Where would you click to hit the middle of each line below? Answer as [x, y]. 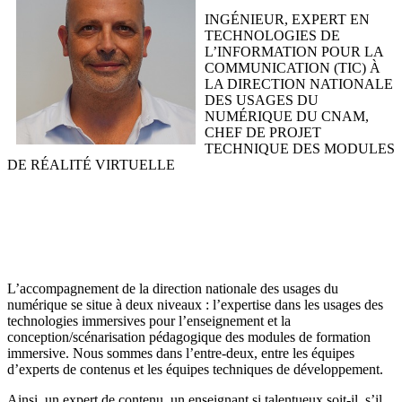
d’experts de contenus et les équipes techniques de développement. [197, 370]
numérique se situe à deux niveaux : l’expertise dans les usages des [195, 305]
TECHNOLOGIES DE [272, 36]
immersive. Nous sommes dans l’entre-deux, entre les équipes [181, 354]
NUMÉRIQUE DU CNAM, [287, 117]
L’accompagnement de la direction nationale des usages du [173, 289]
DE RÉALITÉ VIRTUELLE [93, 165]
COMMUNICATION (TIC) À [293, 68]
